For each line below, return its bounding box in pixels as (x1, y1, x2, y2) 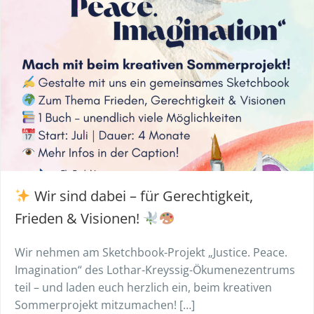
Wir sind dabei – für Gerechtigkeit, (30, 186, 253, 205)
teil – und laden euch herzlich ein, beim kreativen (15, 280, 272, 295)
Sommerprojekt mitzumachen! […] (15, 297, 195, 313)
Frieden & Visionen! (15, 209, 143, 228)
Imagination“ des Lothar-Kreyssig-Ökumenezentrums (15, 262, 295, 278)
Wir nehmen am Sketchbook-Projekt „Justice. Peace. (15, 245, 287, 260)
